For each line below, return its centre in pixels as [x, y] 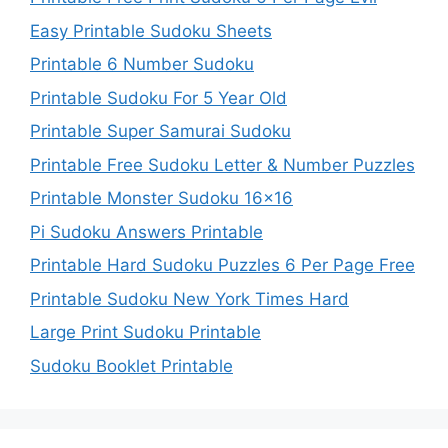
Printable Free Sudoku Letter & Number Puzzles [222, 164]
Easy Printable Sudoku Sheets [151, 30]
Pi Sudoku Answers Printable [146, 231]
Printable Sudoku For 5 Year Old [158, 97]
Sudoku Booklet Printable [131, 365]
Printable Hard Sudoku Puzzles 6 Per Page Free [222, 265]
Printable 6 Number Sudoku [142, 64]
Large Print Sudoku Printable [145, 332]
